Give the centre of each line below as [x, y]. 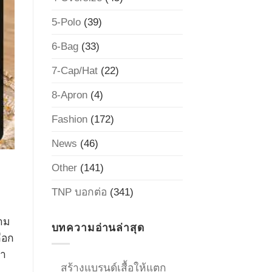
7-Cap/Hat [74, 70]
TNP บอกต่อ [79, 192]
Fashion [69, 119]
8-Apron [69, 94]
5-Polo [66, 22]
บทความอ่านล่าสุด [98, 227]
